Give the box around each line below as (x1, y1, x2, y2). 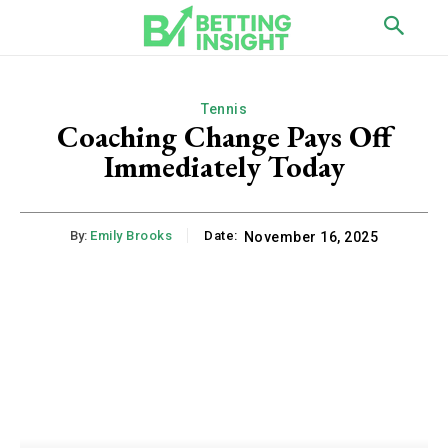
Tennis (201, 101, 247, 117)
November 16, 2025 (243, 229, 378, 246)
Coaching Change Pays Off (56, 117, 392, 156)
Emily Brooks (90, 228, 172, 244)
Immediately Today (103, 147, 345, 186)
